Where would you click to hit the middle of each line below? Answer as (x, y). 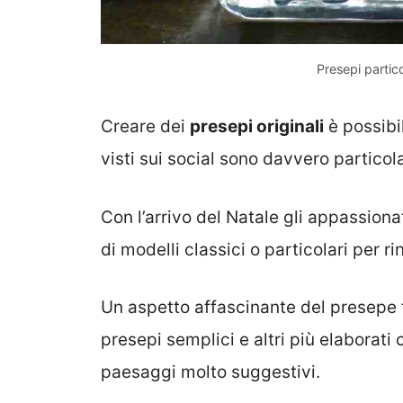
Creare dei (145, 127)
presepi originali (257, 127)
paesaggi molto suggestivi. (210, 372)
